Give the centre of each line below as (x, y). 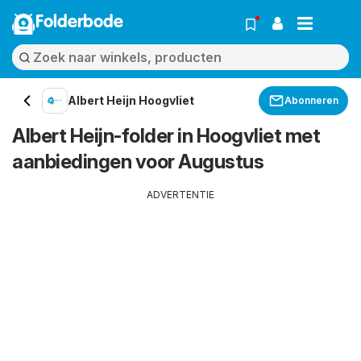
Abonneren (311, 100)
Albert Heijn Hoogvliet (131, 100)
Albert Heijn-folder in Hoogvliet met (166, 136)
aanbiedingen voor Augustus (138, 162)
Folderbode (79, 23)
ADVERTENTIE (180, 195)
